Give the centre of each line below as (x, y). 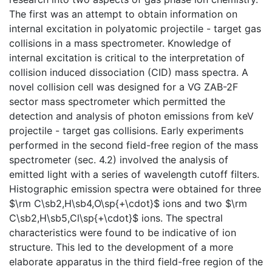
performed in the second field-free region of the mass (134, 145)
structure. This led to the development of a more (121, 247)
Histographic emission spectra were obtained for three (135, 189)
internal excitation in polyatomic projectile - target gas (135, 28)
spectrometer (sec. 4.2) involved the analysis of (119, 159)
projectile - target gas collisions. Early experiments (126, 130)
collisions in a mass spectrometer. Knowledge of (120, 43)
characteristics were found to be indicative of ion (123, 232)
